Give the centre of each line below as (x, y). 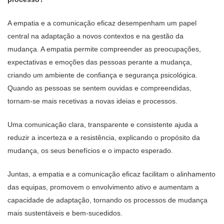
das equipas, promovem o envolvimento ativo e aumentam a (103, 187)
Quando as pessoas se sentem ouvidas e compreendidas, (99, 88)
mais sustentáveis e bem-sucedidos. (65, 213)
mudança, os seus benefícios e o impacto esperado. (91, 150)
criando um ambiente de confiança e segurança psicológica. (102, 75)
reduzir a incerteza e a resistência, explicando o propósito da (104, 137)
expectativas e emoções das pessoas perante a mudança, (100, 62)
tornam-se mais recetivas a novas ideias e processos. (92, 101)
